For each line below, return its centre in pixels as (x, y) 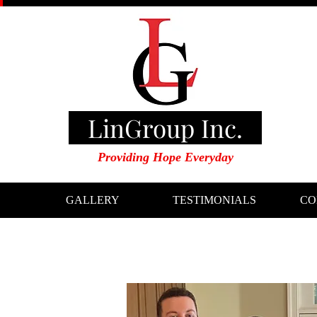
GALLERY (93, 200)
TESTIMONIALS (214, 200)
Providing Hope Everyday (165, 157)
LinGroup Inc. (165, 128)
